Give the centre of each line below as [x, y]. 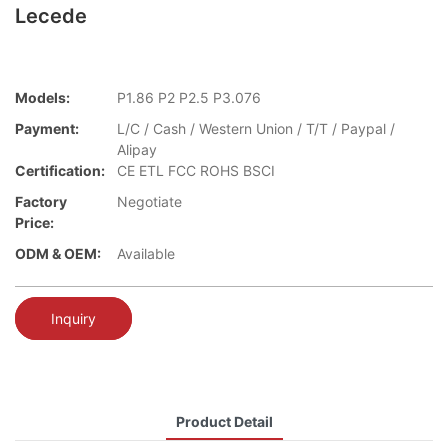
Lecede [51, 16]
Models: [42, 98]
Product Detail [224, 421]
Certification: [60, 171]
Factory [41, 202]
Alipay [137, 150]
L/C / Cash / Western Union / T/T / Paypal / [256, 129]
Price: [34, 223]
